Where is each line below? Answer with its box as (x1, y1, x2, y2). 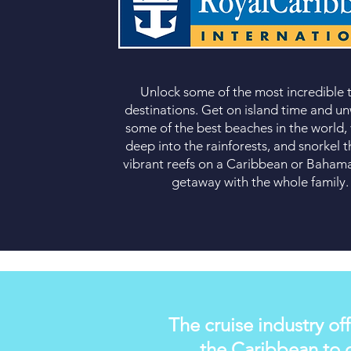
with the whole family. (220, 174, 349, 190)
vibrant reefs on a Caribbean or (123, 156, 306, 172)
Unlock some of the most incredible (139, 84, 347, 100)
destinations (125, 102, 195, 118)
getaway (171, 174, 221, 190)
